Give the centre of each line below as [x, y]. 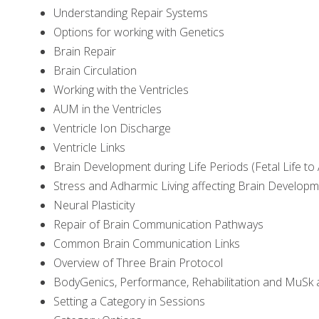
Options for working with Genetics [139, 32]
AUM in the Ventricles [108, 109]
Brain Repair [85, 51]
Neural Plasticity [94, 205]
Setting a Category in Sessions [129, 301]
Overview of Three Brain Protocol [138, 262]
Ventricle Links [89, 147]
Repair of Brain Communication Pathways [158, 224]
